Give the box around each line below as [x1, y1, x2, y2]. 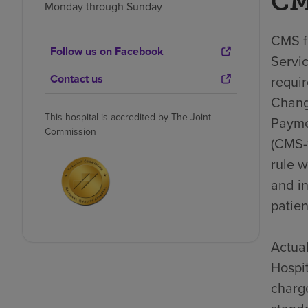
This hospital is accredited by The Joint [45, 109, 211, 124]
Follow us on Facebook [50, 43, 164, 59]
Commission [45, 124, 96, 139]
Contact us [50, 70, 103, 87]
